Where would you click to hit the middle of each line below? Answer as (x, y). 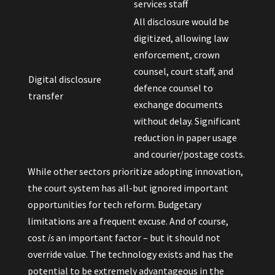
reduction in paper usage (185, 137)
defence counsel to (173, 88)
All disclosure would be (181, 21)
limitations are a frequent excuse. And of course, (128, 221)
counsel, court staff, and (183, 71)
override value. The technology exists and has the (130, 254)
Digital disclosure (64, 79)
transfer (45, 96)
